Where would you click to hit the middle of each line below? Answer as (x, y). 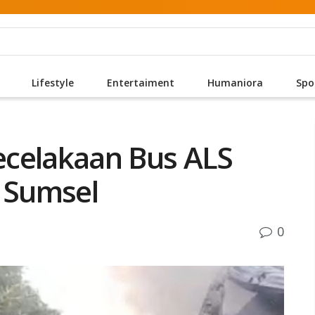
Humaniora (235, 83)
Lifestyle (52, 83)
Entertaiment (140, 83)
